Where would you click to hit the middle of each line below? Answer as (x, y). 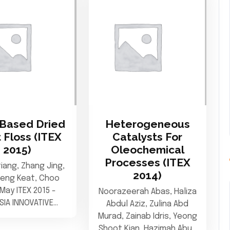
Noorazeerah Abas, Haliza (147, 192)
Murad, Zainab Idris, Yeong (148, 217)
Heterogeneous (147, 124)
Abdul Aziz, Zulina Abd (148, 204)
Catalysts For (148, 137)
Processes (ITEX (147, 163)
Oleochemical (147, 150)
